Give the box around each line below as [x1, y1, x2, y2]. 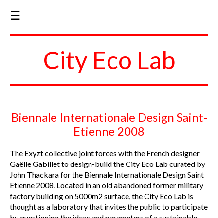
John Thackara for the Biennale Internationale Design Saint [10, 169, 204, 179]
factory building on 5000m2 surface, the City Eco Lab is [10, 191, 193, 200]
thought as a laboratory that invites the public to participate [10, 201, 208, 211]
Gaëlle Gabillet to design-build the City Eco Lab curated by [10, 159, 205, 168]
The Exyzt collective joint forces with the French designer [10, 148, 200, 158]
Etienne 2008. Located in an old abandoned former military [10, 180, 203, 190]
